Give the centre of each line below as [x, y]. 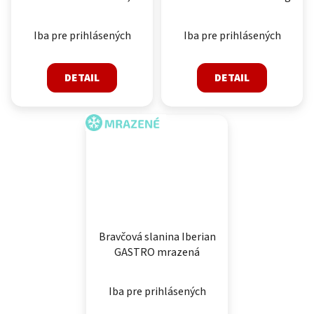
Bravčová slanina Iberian [157, 237]
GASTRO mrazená [157, 253]
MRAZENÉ [126, 121]
